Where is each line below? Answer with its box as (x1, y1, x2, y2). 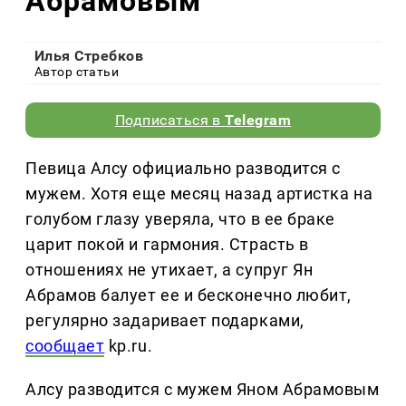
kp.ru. (104, 336, 153, 356)
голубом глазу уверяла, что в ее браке (25, 209, 335, 229)
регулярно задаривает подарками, (25, 311, 304, 331)
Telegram (225, 111, 292, 130)
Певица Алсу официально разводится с (25, 159, 341, 179)
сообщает (25, 336, 105, 356)
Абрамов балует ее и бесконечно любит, (25, 285, 352, 305)
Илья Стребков (34, 47, 144, 65)
